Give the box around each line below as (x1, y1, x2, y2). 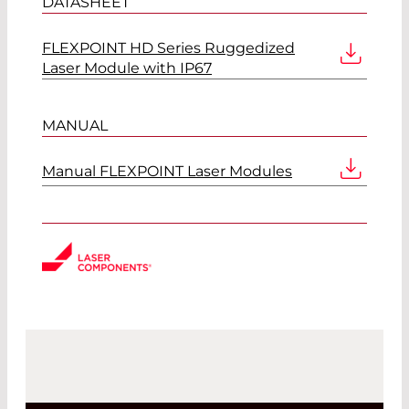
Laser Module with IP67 (42, 58, 212, 77)
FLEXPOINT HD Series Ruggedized (42, 38, 295, 57)
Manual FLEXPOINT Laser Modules (42, 162, 292, 180)
